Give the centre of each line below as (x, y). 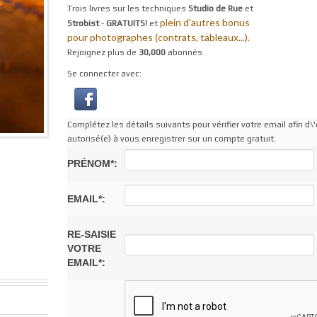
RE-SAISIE (91, 234)
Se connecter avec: (104, 73)
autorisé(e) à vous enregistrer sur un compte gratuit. (171, 138)
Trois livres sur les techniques (127, 8)
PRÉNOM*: (92, 163)
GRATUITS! (127, 23)
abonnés (184, 52)
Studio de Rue (215, 8)
